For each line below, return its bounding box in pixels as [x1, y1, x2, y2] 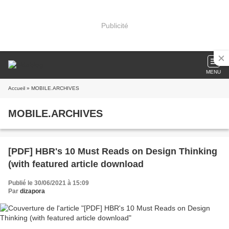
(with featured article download [8, 159, 144, 169]
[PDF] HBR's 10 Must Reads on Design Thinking [8, 146, 217, 156]
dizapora [20, 188, 45, 195]
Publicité [101, 21, 128, 30]
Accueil [8, 85, 25, 91]
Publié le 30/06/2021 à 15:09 [8, 179, 89, 187]
